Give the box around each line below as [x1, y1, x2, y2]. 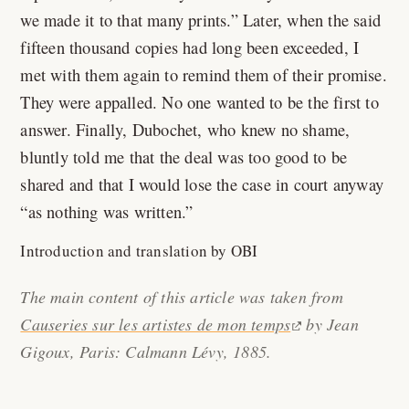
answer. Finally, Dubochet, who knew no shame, [20, 118, 351, 141]
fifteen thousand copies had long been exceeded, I [20, 36, 360, 58]
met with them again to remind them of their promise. [20, 63, 387, 86]
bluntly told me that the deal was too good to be [20, 145, 348, 168]
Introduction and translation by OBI [20, 240, 258, 261]
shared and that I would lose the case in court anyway [20, 173, 384, 195]
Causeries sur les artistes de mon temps [20, 313, 291, 335]
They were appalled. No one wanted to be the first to [20, 90, 379, 113]
